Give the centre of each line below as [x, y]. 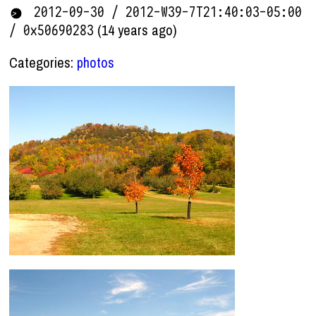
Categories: [43, 62]
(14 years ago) [138, 30]
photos [96, 62]
